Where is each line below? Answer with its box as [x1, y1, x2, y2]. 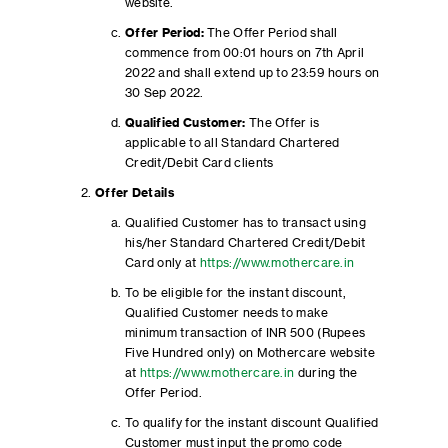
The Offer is [248, 117, 320, 129]
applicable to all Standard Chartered [124, 137, 340, 149]
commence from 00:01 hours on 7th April [124, 47, 365, 59]
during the [294, 367, 358, 379]
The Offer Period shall [207, 27, 338, 39]
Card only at [124, 257, 200, 269]
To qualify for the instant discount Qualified [124, 417, 379, 429]
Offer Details [94, 187, 174, 199]
